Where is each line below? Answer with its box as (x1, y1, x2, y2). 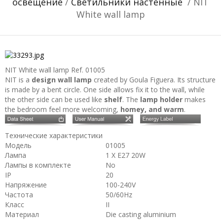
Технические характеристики (5, 131, 103, 140)
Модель (5, 141, 32, 150)
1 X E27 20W (106, 150, 146, 160)
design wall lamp (32, 75, 92, 84)
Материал (5, 210, 39, 219)
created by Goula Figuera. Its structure (92, 75, 216, 84)
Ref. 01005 (71, 65, 105, 74)
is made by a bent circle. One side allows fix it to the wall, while (5, 85, 205, 94)
